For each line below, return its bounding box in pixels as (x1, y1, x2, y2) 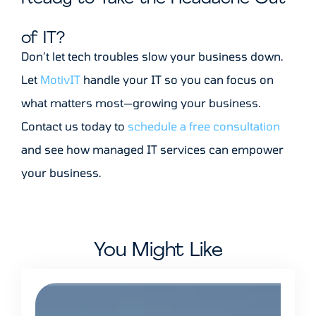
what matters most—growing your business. (21, 96, 261, 110)
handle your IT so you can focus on (80, 73, 274, 87)
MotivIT (40, 73, 80, 87)
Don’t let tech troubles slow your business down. (21, 49, 284, 63)
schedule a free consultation (128, 119, 280, 133)
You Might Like (93, 241, 223, 262)
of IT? (21, 30, 65, 48)
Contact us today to (21, 119, 128, 133)
